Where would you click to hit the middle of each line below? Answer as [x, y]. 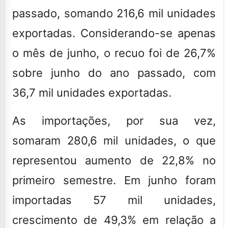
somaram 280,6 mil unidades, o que [114, 140]
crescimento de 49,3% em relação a [114, 220]
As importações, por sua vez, [114, 120]
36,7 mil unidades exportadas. [92, 92]
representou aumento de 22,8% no [114, 160]
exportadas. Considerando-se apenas [114, 33]
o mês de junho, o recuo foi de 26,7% [114, 53]
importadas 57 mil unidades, [114, 200]
